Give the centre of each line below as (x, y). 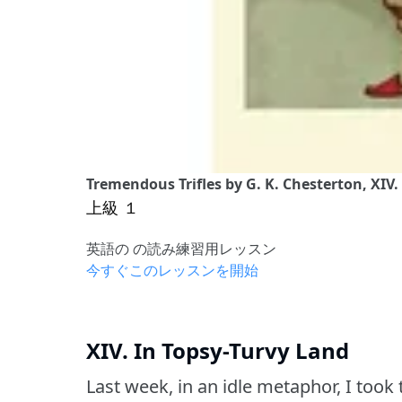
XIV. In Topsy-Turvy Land (218, 350)
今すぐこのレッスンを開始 (172, 270)
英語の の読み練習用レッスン (181, 248)
